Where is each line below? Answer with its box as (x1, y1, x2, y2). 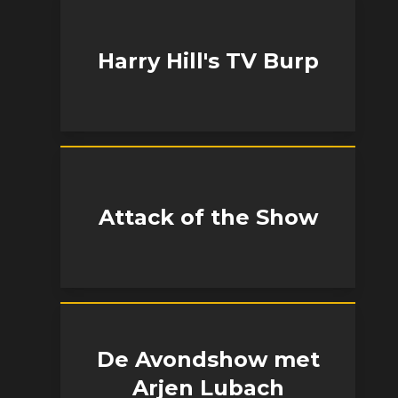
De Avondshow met (96, 346, 320, 372)
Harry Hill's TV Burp (97, 48, 319, 74)
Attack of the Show (98, 204, 318, 230)
